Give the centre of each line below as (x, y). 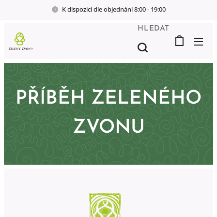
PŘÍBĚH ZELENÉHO (108, 99)
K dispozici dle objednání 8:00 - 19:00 (114, 9)
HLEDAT (154, 29)
